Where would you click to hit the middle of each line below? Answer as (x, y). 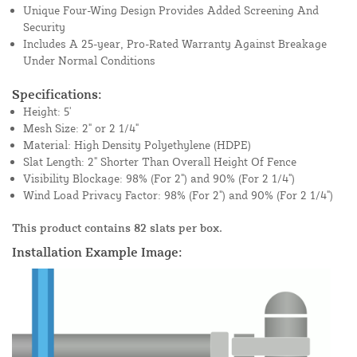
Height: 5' (47, 112)
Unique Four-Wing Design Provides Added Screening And (171, 10)
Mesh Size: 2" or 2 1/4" (81, 128)
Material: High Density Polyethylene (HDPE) (137, 145)
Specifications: (57, 94)
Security (44, 27)
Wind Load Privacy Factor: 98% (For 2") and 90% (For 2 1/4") (178, 195)
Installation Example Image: (97, 252)
